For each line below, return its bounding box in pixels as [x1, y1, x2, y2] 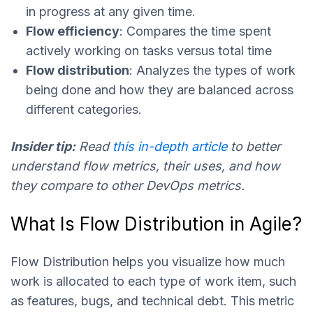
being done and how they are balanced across [26, 82, 293, 97]
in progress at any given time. [26, 3, 196, 19]
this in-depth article [112, 139, 227, 154]
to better [231, 139, 281, 154]
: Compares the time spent [119, 23, 271, 38]
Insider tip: [10, 139, 75, 154]
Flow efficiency [26, 23, 119, 38]
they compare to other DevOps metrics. [10, 178, 245, 194]
